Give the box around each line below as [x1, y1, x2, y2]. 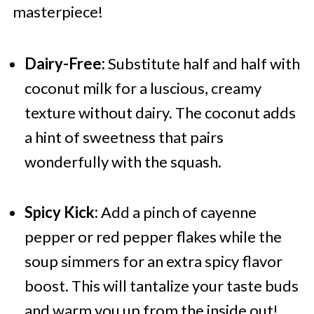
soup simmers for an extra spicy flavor [24, 252, 282, 271]
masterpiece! [12, 2, 103, 22]
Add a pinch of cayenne [97, 203, 257, 222]
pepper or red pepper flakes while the [24, 227, 282, 247]
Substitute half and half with [104, 54, 300, 74]
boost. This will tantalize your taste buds [24, 276, 299, 296]
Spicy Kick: [24, 203, 98, 222]
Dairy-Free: [24, 54, 105, 74]
